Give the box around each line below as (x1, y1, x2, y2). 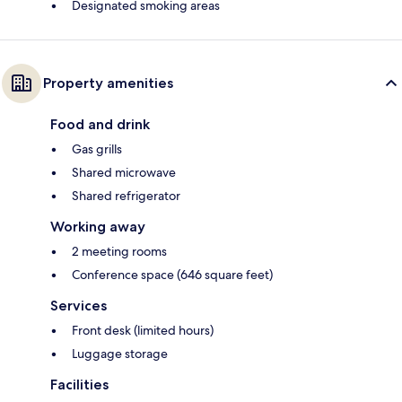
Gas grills (72, 141, 122, 158)
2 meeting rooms (72, 243, 167, 260)
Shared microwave (72, 164, 176, 181)
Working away (50, 218, 145, 236)
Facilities (50, 376, 109, 394)
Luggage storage (72, 345, 168, 363)
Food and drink (50, 116, 150, 134)
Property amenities (43, 74, 173, 92)
